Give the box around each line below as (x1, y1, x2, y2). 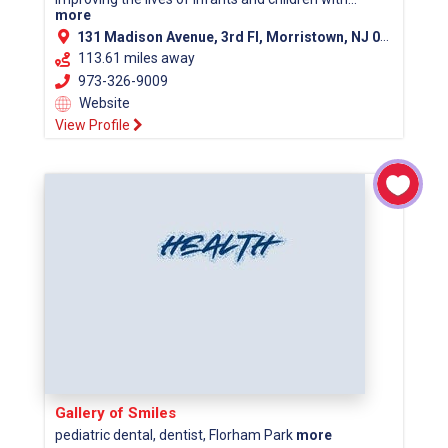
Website (76, 95, 130, 112)
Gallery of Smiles (55, 404, 176, 423)
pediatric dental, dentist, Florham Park (55, 427, 296, 444)
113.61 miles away (78, 49, 195, 66)
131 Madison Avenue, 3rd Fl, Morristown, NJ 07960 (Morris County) (77, 28, 380, 45)
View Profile (55, 117, 133, 134)
